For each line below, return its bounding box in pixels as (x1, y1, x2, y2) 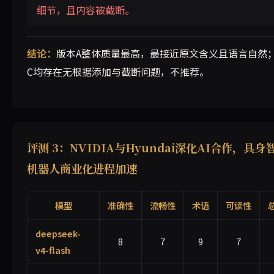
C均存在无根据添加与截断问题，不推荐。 (27, 64, 209, 80)
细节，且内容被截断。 (37, 2, 135, 18)
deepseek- (35, 227, 81, 240)
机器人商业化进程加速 (27, 160, 137, 177)
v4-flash (35, 243, 70, 257)
